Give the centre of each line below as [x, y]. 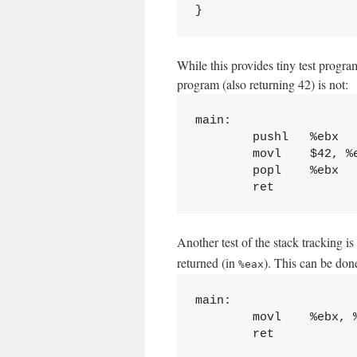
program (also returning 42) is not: [263, 84]
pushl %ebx [267, 137]
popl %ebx [267, 171]
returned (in [208, 263]
